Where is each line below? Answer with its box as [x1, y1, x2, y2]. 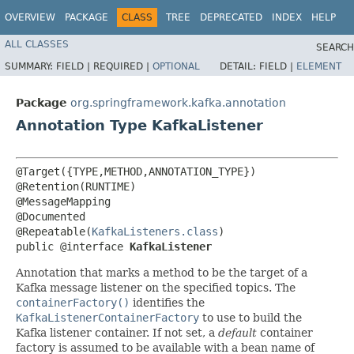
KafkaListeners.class [92, 225, 218, 239]
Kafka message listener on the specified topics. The [16, 281, 296, 295]
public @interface [16, 240, 130, 254]
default [218, 326, 257, 340]
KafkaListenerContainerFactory [16, 311, 199, 325]
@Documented [16, 210, 85, 224]
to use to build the [199, 311, 302, 325]
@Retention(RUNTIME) [16, 180, 136, 194]
